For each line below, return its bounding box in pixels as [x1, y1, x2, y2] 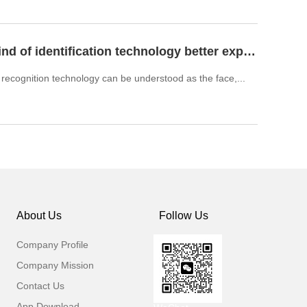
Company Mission [16, 259, 94, 271]
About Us [16, 209, 62, 221]
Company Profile [16, 238, 88, 250]
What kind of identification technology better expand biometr [243, 44, 256, 58]
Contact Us [16, 280, 64, 291]
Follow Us [153, 209, 208, 221]
